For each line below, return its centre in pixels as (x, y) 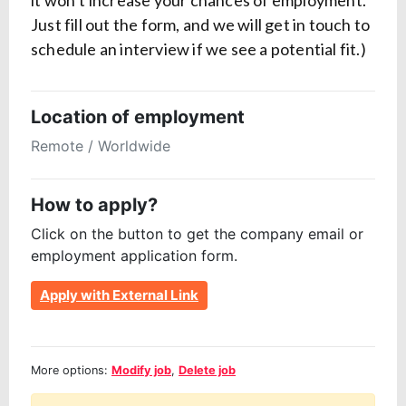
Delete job (207, 371)
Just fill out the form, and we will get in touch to (201, 25)
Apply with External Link (119, 295)
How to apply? (94, 205)
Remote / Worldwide (101, 146)
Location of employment (138, 117)
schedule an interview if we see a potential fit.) (198, 49)
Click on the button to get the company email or (197, 234)
